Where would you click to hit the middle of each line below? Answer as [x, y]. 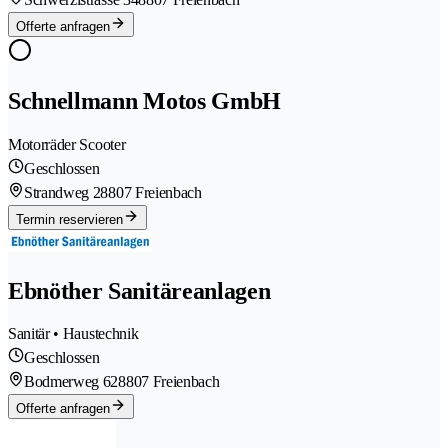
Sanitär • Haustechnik [73, 334]
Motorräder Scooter [67, 144]
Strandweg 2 [62, 192]
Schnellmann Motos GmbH [144, 100]
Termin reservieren [69, 219]
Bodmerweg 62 [71, 382]
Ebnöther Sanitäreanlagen [139, 290]
